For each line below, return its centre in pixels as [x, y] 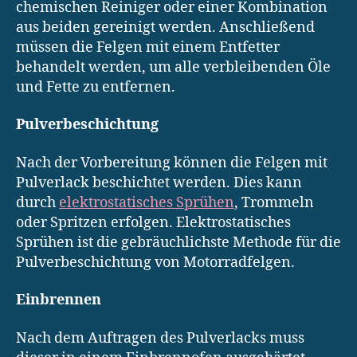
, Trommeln [274, 202]
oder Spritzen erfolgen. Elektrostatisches [153, 222]
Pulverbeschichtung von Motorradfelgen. [155, 262]
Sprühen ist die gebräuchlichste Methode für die [178, 242]
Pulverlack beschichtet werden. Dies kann [159, 182]
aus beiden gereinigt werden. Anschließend [165, 27]
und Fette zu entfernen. [96, 87]
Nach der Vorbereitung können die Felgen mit [172, 163]
